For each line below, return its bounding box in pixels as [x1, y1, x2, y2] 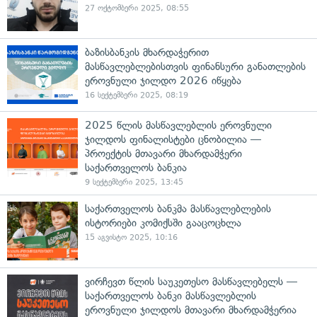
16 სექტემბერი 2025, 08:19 [85, 91, 188, 100]
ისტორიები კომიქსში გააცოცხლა [85, 217, 241, 229]
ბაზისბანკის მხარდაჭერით [85, 46, 209, 59]
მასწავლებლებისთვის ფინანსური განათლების [85, 60, 306, 73]
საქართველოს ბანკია [85, 161, 187, 174]
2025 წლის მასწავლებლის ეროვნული [85, 119, 272, 132]
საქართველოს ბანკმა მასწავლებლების [85, 202, 271, 215]
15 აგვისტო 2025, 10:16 [85, 233, 178, 242]
